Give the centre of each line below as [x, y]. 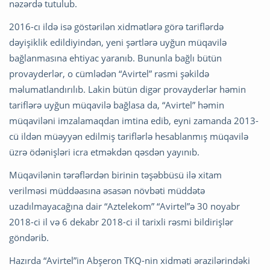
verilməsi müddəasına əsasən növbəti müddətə [107, 191]
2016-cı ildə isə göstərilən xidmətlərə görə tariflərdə [116, 27]
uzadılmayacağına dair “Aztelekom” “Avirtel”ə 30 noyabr [124, 206]
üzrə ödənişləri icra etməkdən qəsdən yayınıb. [104, 152]
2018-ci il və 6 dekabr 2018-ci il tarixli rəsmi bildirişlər [121, 222]
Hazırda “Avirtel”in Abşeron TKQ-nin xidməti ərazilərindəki [130, 261]
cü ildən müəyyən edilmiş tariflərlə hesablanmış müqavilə [129, 137]
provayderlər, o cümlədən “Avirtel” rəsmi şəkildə [109, 74]
